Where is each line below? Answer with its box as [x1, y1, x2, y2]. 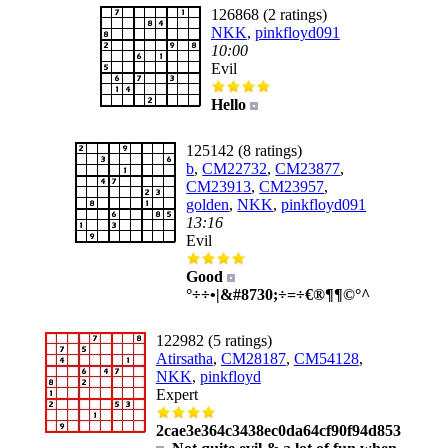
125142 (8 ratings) [186, 142, 303, 159]
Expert [155, 386, 198, 403]
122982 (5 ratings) [155, 332, 272, 349]
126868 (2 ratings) [210, 6, 327, 23]
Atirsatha [155, 350, 213, 367]
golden [186, 196, 230, 213]
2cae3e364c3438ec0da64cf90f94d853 [155, 422, 401, 439]
